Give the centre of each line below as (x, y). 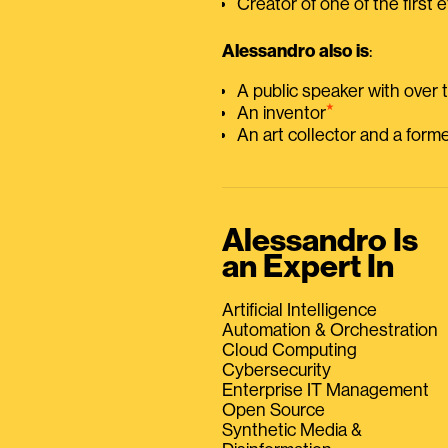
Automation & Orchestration (330, 330)
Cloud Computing (289, 350)
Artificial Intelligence (299, 310)
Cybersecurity (276, 370)
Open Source (273, 410)
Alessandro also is (295, 51)
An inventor (281, 113)
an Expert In (308, 267)
